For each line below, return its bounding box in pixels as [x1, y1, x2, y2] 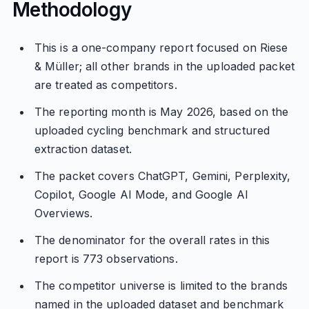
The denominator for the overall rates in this [34, 233, 270, 247]
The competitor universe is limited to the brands [34, 279, 288, 292]
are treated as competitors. [34, 78, 177, 92]
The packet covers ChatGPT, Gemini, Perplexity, [34, 169, 291, 183]
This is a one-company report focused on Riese [34, 41, 288, 54]
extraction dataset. [34, 142, 132, 156]
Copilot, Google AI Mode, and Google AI [34, 188, 248, 201]
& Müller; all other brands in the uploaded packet [34, 59, 295, 73]
